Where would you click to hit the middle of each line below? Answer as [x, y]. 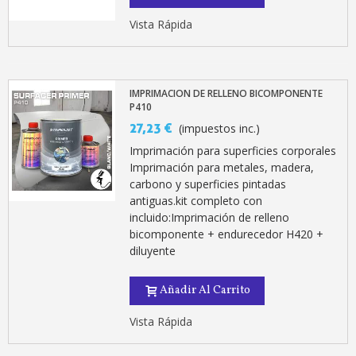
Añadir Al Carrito [205, 291]
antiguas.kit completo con [196, 201]
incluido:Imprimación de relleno [210, 218]
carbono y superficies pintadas [208, 184]
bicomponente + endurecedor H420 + [227, 234]
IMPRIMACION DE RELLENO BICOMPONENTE [226, 94]
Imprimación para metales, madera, [222, 168]
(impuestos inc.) [220, 129]
